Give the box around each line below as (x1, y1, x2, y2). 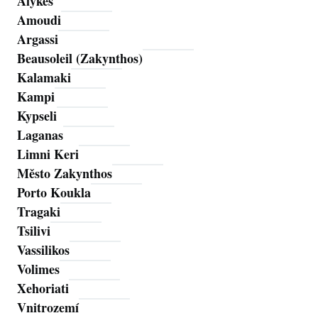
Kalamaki (17, 68, 71, 87)
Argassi (17, 30, 58, 49)
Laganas (17, 126, 63, 145)
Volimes (17, 260, 60, 279)
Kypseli (17, 106, 57, 126)
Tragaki (17, 202, 60, 221)
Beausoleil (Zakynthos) (17, 49, 143, 68)
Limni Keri (17, 145, 79, 164)
